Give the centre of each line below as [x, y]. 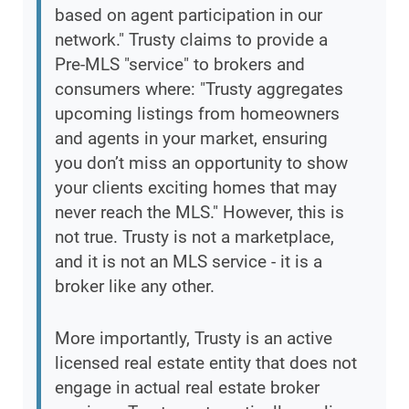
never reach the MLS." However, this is [199, 213]
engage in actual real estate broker [187, 388]
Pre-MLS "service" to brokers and [180, 65]
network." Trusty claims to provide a [191, 40]
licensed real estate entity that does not [206, 363]
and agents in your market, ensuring [191, 139]
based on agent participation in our [189, 16]
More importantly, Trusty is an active [194, 339]
